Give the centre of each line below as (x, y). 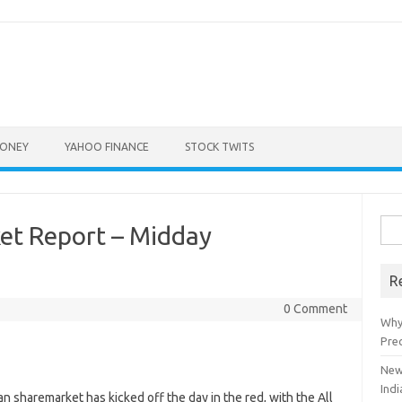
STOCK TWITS (219, 147)
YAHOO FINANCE (107, 147)
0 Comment (315, 309)
